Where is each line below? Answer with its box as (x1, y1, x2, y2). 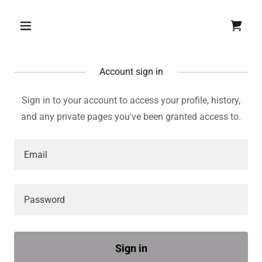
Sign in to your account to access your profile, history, (22, 95, 240, 106)
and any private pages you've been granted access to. (21, 111, 241, 122)
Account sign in (99, 66, 163, 77)
